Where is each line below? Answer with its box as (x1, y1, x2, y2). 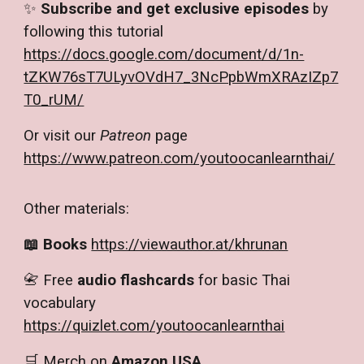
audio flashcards (77, 271, 195, 290)
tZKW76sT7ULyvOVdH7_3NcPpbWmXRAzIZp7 (24, 68, 339, 87)
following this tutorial (24, 23, 164, 41)
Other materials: (24, 200, 130, 219)
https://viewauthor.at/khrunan (91, 236, 288, 254)
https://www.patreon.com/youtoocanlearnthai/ (24, 149, 336, 168)
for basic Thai (194, 271, 291, 290)
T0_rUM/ (24, 91, 84, 110)
